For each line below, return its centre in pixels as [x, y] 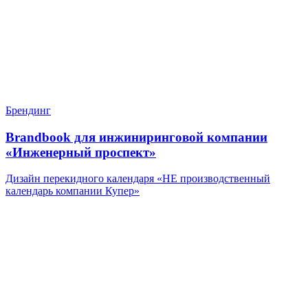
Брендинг [28, 110]
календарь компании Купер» [73, 191]
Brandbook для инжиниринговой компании [136, 137]
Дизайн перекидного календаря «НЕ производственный [138, 179]
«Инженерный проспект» [81, 152]
